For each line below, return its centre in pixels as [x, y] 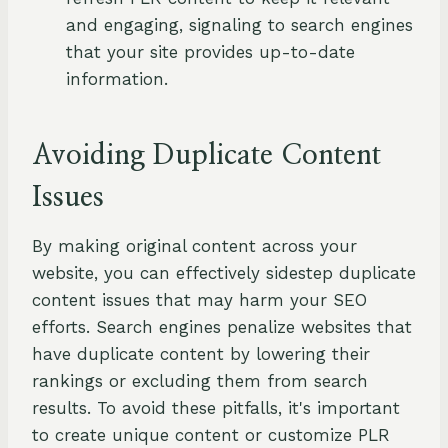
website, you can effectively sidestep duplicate [224, 273]
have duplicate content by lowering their [201, 354]
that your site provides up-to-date [210, 52]
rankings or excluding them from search [200, 381]
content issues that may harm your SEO [199, 300]
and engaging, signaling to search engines [239, 25]
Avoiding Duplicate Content [206, 156]
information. [117, 79]
